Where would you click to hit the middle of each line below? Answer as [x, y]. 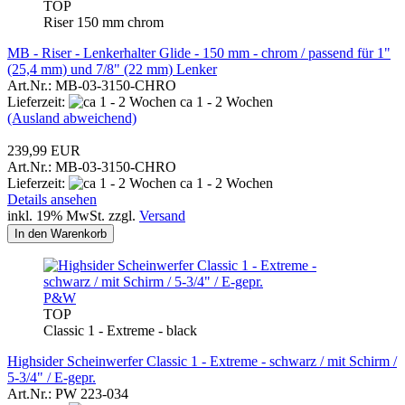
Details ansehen [52, 199]
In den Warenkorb [61, 233]
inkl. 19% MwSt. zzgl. [73, 215]
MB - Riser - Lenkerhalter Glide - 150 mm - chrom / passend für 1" [199, 52]
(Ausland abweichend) [72, 118]
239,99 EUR [44, 150]
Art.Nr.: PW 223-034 [68, 393]
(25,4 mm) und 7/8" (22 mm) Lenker [112, 69]
